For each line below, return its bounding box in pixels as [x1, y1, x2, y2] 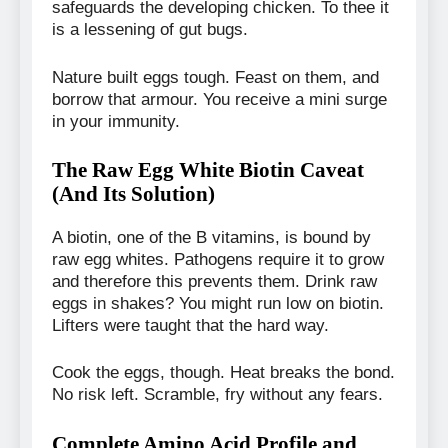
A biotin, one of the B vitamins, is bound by [52, 227, 371, 247]
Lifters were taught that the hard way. [52, 315, 329, 335]
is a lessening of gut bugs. [52, 20, 248, 40]
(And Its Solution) [52, 182, 215, 206]
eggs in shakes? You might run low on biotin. [52, 293, 384, 313]
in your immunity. [52, 111, 180, 131]
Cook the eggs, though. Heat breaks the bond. [52, 363, 395, 383]
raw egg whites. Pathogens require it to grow [52, 249, 384, 269]
